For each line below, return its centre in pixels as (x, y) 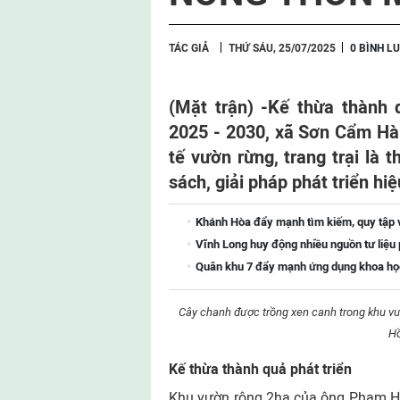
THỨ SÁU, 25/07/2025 (282, 48)
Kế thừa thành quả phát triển (260, 369)
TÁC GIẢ (189, 48)
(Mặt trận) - (219, 107)
